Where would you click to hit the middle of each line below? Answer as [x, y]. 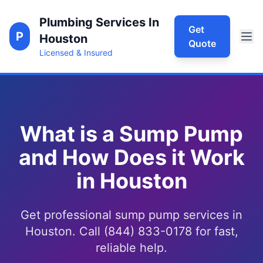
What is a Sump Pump [131, 134]
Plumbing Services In [100, 22]
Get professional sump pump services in [131, 215]
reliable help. [131, 248]
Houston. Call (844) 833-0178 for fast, [131, 231]
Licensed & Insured [76, 53]
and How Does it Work [131, 157]
